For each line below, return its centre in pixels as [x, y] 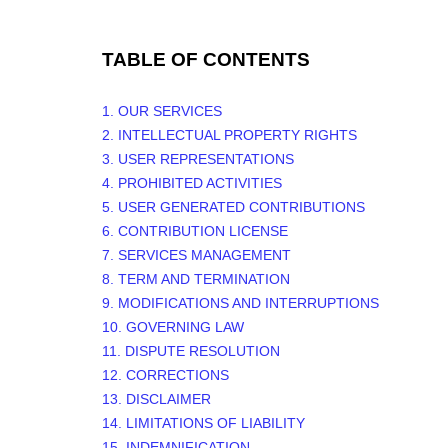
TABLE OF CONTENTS [206, 59]
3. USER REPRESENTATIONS [198, 159]
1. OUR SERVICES [162, 111]
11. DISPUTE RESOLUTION [191, 351]
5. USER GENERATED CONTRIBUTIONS [233, 207]
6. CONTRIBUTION [165, 231]
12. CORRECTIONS [165, 375]
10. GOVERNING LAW [173, 327]
